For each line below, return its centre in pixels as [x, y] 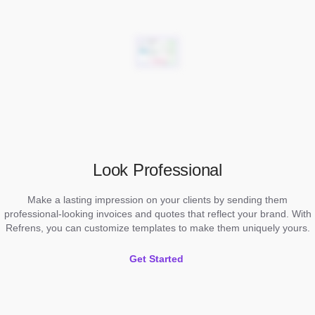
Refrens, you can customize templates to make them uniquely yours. [157, 228]
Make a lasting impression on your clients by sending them [157, 200]
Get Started [156, 259]
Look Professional [157, 170]
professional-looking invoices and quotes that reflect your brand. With [157, 214]
